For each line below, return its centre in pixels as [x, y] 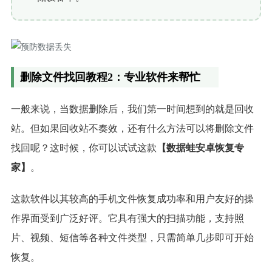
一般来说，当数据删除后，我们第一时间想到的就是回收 [132, 109]
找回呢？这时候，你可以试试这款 [83, 148]
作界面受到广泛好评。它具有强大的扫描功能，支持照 [127, 218]
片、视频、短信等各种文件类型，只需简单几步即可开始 [132, 237]
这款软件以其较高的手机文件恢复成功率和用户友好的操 [132, 199]
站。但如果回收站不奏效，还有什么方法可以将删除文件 [132, 128]
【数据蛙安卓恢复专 [200, 148]
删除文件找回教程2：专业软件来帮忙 [110, 77]
